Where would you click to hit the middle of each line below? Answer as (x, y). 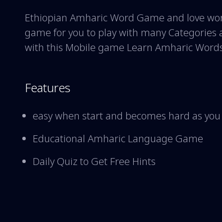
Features (48, 87)
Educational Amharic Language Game (118, 138)
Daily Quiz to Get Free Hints (94, 161)
